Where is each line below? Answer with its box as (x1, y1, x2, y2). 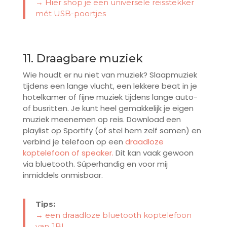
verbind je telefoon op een (22, 136, 125, 147)
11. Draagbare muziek (22, 52, 143, 66)
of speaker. (71, 147, 113, 159)
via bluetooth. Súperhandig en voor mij (22, 159, 168, 170)
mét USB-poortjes (35, 9, 106, 19)
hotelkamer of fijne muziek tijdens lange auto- (22, 92, 198, 103)
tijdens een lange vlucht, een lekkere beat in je (22, 81, 197, 92)
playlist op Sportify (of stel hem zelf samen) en (22, 125, 201, 136)
